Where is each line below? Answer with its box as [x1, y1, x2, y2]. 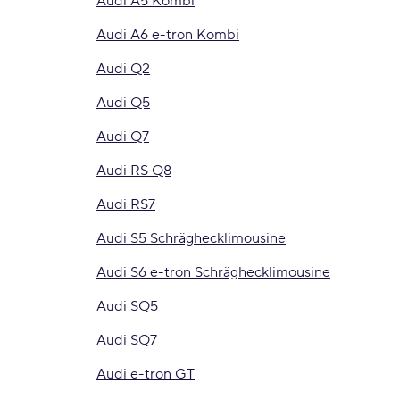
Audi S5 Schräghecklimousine [96, 229, 286, 247]
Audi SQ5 [96, 297, 158, 315]
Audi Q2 [96, 60, 150, 78]
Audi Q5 [96, 94, 150, 112]
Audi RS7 [96, 196, 155, 213]
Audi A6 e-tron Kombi [96, 26, 239, 44]
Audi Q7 [96, 128, 149, 146]
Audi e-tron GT [96, 365, 195, 383]
